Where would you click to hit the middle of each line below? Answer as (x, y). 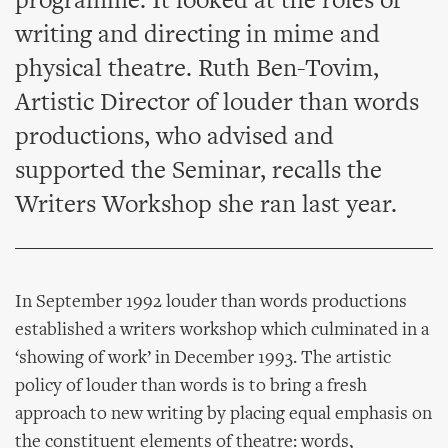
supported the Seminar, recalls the (198, 172)
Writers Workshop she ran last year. (206, 206)
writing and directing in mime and (197, 36)
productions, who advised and (174, 138)
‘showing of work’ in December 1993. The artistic (203, 358)
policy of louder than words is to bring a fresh (191, 386)
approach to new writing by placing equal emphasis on (223, 414)
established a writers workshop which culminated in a (222, 330)
